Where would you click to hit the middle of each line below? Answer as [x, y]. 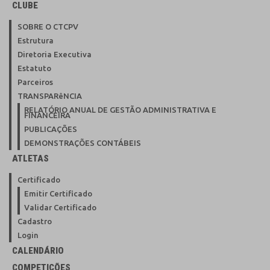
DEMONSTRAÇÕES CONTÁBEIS [83, 143]
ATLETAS [30, 158]
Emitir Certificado [58, 193]
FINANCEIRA [47, 115]
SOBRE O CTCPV [48, 26]
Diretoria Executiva [55, 54]
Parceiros [35, 82]
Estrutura [36, 40]
